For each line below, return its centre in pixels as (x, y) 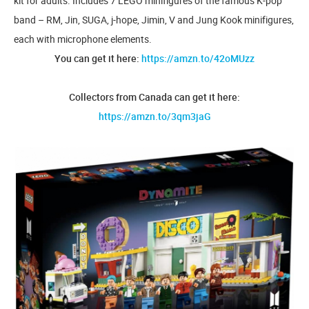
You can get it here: (98, 58)
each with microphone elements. (83, 39)
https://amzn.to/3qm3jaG (154, 116)
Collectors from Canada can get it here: (154, 97)
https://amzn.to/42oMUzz (198, 58)
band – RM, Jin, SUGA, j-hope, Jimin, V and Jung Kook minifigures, (154, 20)
